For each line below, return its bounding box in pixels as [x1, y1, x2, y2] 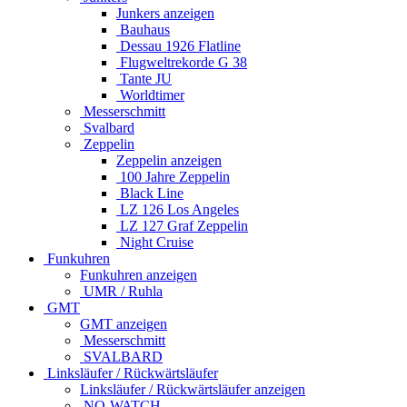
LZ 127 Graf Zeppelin [116, 217, 248, 233]
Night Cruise [116, 233, 194, 250]
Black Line [116, 184, 184, 201]
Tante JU [116, 70, 172, 86]
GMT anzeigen [80, 315, 167, 332]
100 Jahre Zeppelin [116, 168, 230, 184]
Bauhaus [116, 21, 170, 37]
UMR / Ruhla [80, 283, 163, 299]
